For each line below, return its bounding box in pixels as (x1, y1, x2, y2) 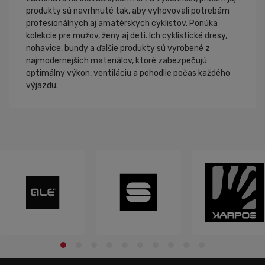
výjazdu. (26, 80, 58, 91)
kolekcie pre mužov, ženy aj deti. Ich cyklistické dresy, (26, 31, 227, 41)
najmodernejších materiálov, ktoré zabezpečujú (26, 56, 207, 66)
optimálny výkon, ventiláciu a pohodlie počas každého (26, 68, 230, 78)
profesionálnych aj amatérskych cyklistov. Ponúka (26, 18, 218, 28)
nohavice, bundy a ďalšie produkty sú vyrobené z (26, 43, 210, 53)
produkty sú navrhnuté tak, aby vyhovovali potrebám (26, 6, 230, 16)
